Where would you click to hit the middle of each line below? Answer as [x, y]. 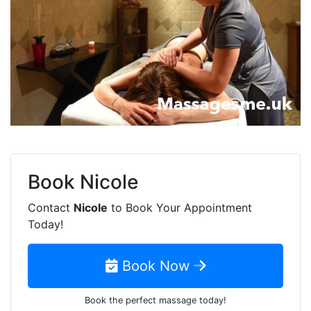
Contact [51, 207]
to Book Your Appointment [180, 207]
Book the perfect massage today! [155, 300]
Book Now [155, 266]
